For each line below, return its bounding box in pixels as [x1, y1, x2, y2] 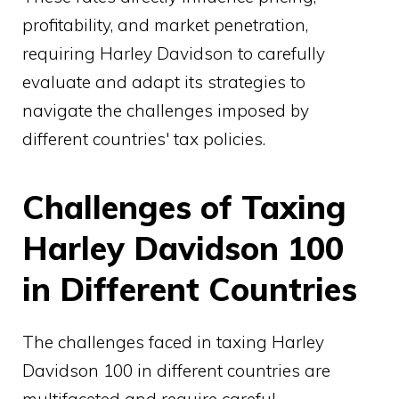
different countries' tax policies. [22, 128, 265, 151]
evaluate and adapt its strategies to [22, 71, 305, 94]
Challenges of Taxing [22, 187, 346, 228]
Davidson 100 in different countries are [22, 360, 330, 382]
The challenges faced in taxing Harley [22, 331, 324, 354]
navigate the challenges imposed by [22, 100, 309, 122]
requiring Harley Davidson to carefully [22, 43, 325, 65]
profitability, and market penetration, [22, 14, 308, 37]
